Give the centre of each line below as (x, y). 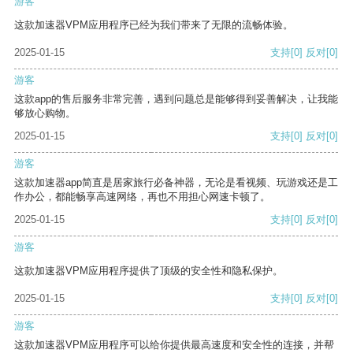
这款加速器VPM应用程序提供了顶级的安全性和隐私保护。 (149, 271)
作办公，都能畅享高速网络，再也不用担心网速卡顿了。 (142, 197)
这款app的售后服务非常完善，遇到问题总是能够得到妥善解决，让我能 (176, 99)
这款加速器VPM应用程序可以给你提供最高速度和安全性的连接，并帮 (174, 345)
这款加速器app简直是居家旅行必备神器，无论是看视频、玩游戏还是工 (176, 183)
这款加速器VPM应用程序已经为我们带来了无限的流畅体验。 (154, 25)
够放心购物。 (45, 113)
